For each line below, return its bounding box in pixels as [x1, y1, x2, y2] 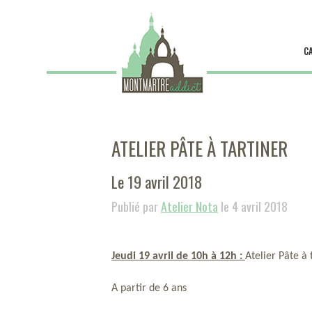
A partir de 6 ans [111, 283, 187, 294]
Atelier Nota [161, 197, 218, 215]
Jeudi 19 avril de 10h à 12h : [111, 251, 245, 262]
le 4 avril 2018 [218, 197, 288, 215]
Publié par [111, 197, 161, 215]
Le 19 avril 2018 [111, 170, 202, 193]
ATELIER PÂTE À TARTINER [111, 134, 288, 162]
